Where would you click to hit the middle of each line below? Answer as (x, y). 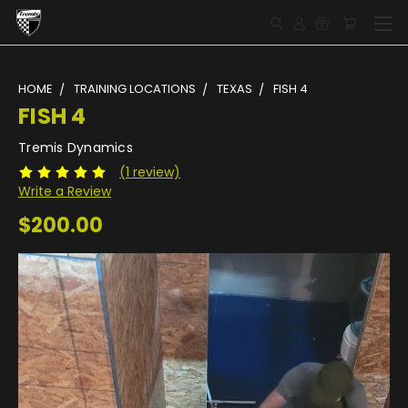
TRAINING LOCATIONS (135, 89)
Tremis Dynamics (76, 148)
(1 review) (149, 172)
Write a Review (65, 191)
